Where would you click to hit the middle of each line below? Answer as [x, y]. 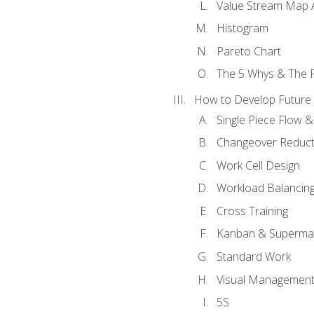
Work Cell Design [258, 165]
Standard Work [253, 256]
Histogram [242, 28]
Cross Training [252, 211]
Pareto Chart [248, 51]
